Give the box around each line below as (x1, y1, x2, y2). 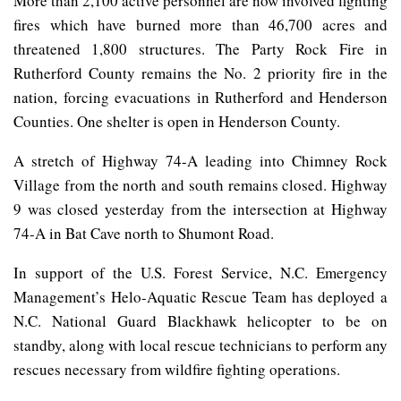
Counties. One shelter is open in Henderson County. (13, 110, 340, 132)
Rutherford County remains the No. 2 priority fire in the (13, 62, 388, 83)
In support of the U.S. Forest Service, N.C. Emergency (13, 261, 388, 283)
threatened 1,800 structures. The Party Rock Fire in (13, 38, 388, 59)
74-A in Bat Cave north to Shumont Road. (13, 222, 274, 243)
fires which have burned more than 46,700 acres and (13, 13, 388, 35)
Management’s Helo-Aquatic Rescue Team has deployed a (13, 286, 388, 307)
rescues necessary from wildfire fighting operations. (13, 358, 340, 380)
